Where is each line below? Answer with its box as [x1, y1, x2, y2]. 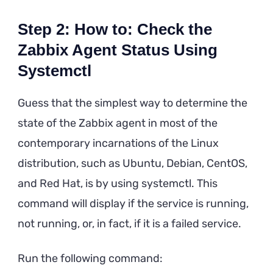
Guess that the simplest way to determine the [18, 96, 247, 110]
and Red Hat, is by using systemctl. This [18, 176, 218, 190]
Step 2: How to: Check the [18, 19, 212, 38]
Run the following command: [18, 251, 163, 265]
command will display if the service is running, [18, 196, 249, 210]
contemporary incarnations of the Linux [18, 136, 219, 150]
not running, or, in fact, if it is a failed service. [18, 216, 241, 230]
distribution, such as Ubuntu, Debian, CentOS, [18, 156, 247, 170]
